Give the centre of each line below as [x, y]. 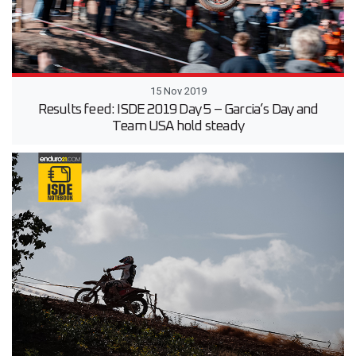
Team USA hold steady [178, 127]
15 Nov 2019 [178, 91]
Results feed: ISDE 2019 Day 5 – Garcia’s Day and [178, 110]
